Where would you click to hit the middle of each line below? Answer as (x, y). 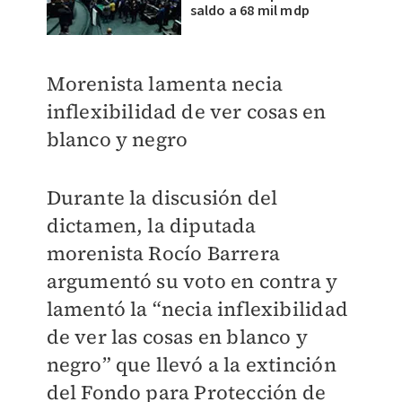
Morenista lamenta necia (165, 84)
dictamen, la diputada (151, 226)
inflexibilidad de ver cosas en (186, 112)
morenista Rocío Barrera (163, 253)
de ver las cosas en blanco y (177, 337)
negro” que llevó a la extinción (191, 365)
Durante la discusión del (162, 198)
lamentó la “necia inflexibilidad (197, 309)
